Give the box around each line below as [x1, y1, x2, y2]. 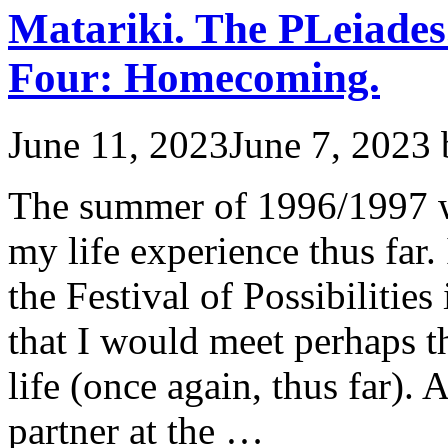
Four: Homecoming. [8, 53, 380, 101]
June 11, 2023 [8, 122, 229, 166]
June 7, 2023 [229, 122, 431, 166]
